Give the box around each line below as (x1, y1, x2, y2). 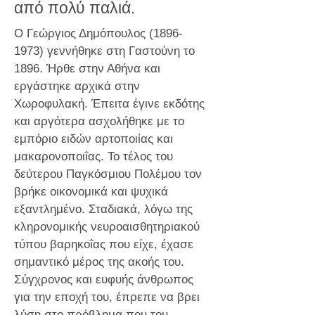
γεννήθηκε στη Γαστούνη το (44, 44, 195, 58)
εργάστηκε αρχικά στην (14, 79, 140, 93)
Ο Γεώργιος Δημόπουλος (14, 27, 149, 40)
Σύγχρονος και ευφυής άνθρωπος (14, 273, 193, 286)
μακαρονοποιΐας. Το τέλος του (14, 150, 173, 163)
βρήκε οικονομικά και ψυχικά (14, 185, 168, 198)
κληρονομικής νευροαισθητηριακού (14, 220, 200, 233)
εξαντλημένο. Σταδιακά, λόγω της (14, 202, 193, 216)
